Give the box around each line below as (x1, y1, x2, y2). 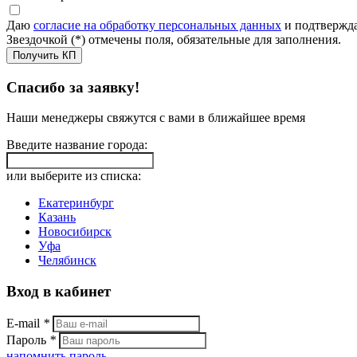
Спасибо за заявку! (6, 78, 139, 96)
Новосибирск (38, 225, 112, 239)
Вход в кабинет (6, 282, 111, 300)
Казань (38, 210, 76, 225)
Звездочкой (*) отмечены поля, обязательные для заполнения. (6, 32, 341, 46)
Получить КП (13, 49, 76, 61)
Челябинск (38, 253, 96, 268)
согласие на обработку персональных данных (33, 18, 281, 32)
